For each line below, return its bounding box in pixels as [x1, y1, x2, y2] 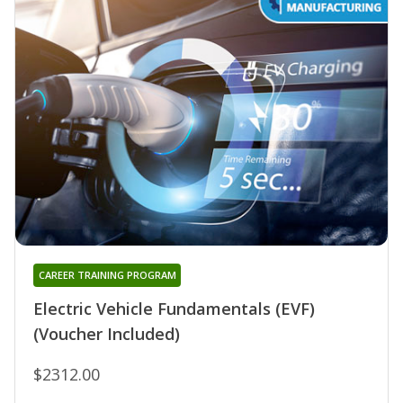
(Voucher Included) [33, 323, 180, 345]
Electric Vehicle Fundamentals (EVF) [33, 298, 315, 320]
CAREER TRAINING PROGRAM [38, 268, 176, 282]
